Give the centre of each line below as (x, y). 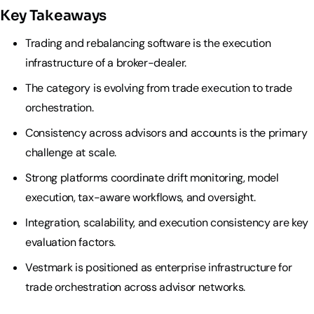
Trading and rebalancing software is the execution (148, 43)
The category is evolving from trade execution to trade (159, 88)
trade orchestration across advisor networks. (135, 287)
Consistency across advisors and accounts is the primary (166, 133)
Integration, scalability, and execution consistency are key (167, 223)
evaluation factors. (70, 243)
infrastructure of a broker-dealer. (106, 63)
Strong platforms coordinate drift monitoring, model (152, 178)
